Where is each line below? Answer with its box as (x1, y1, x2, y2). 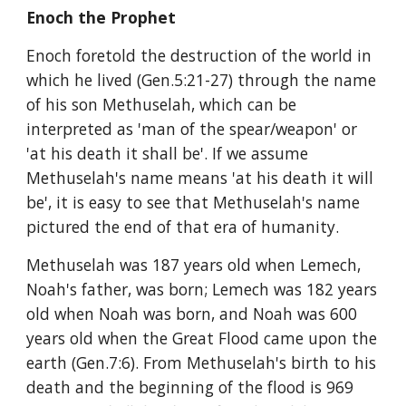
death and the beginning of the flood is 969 (26, 376, 354, 398)
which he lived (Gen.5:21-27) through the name (26, 69, 377, 91)
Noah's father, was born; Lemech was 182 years (26, 278, 378, 300)
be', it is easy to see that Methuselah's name (26, 191, 361, 213)
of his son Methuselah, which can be (26, 93, 297, 115)
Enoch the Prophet (26, 6, 177, 28)
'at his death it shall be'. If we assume (26, 142, 309, 164)
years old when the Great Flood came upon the (26, 327, 378, 349)
